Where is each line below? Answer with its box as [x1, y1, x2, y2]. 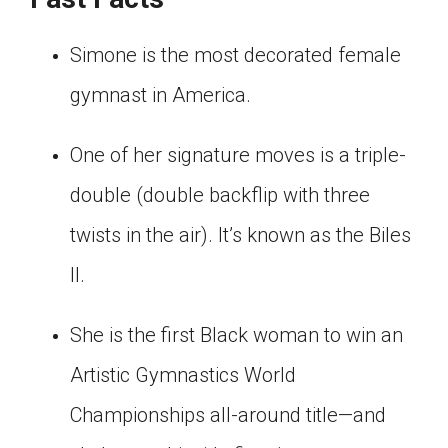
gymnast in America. [70, 82, 251, 107]
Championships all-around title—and [70, 402, 386, 427]
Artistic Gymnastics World [70, 362, 296, 387]
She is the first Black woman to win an [70, 322, 403, 347]
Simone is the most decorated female [70, 42, 401, 67]
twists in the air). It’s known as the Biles [70, 222, 411, 247]
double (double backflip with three [70, 182, 370, 207]
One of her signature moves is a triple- [70, 142, 406, 167]
